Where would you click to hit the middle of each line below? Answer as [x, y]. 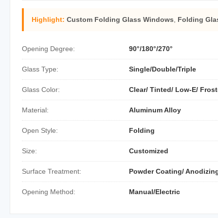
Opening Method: [49, 192]
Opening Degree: [48, 49]
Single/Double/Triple [163, 69]
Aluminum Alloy [155, 110]
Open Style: [40, 130]
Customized [149, 151]
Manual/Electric [154, 192]
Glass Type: [40, 69]
